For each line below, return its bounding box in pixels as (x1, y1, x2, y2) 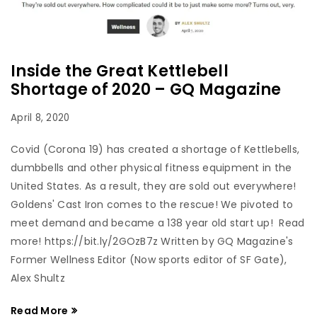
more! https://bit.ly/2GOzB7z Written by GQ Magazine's (11, 234, 294, 248)
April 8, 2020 (11, 110, 70, 125)
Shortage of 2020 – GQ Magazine (11, 78, 282, 100)
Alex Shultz (11, 270, 65, 285)
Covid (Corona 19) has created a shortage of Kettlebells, (11, 142, 299, 156)
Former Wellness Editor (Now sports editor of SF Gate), (11, 252, 287, 267)
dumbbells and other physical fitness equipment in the (11, 160, 292, 175)
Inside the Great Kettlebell (11, 59, 229, 82)
